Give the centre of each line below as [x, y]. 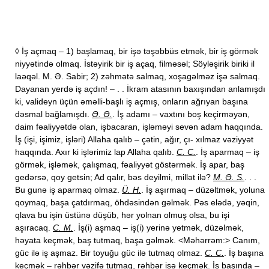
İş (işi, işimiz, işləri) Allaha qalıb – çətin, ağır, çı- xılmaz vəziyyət [134, 139]
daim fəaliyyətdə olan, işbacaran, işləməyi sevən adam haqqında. [139, 127]
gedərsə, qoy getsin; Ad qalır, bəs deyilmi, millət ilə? [114, 177]
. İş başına [244, 253]
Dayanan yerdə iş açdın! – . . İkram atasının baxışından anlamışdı [140, 89]
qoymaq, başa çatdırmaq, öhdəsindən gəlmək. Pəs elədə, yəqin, [137, 202]
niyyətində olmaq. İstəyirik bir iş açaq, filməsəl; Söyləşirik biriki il [135, 64]
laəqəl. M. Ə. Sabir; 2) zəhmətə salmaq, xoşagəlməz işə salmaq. [138, 76]
